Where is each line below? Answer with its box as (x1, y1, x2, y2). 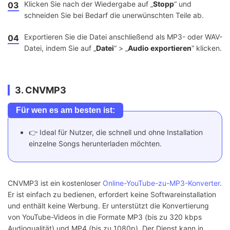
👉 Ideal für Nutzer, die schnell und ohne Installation (29, 127, 203, 137)
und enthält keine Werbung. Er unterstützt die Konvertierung (8, 201, 209, 210)
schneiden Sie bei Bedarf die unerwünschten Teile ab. (24, 10, 204, 20)
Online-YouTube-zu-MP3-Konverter (103, 178, 220, 187)
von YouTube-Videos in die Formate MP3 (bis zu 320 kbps (8, 212, 202, 221)
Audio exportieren (128, 43, 191, 52)
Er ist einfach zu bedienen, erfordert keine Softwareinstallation (8, 189, 216, 199)
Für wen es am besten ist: (16, 105, 115, 114)
